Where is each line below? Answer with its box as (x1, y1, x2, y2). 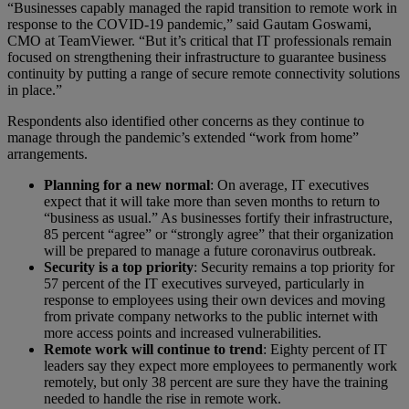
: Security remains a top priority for (194, 258, 394, 275)
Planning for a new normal (44, 176, 210, 193)
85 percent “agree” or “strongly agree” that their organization (44, 225, 393, 242)
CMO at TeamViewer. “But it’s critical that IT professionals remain (7, 32, 392, 48)
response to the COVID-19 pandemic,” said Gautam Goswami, (7, 16, 372, 32)
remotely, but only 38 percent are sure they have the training (44, 373, 388, 390)
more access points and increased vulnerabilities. (44, 324, 321, 341)
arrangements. (7, 145, 88, 162)
